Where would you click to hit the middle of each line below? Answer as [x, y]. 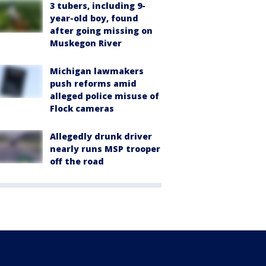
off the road [77, 161]
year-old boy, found [94, 18]
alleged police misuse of [104, 96]
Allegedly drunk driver [101, 136]
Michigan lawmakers [97, 71]
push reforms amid [93, 83]
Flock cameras [82, 108]
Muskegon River [86, 43]
